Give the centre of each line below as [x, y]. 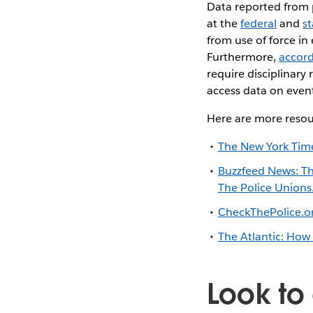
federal [258, 23]
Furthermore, [242, 57]
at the [223, 23]
